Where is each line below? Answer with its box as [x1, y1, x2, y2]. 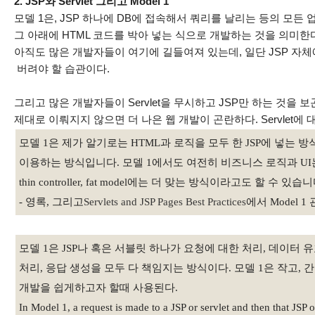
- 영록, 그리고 [19, 196, 84, 207]
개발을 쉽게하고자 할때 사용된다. [19, 282, 178, 293]
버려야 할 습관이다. [14, 63, 110, 75]
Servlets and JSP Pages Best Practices [84, 196, 246, 207]
